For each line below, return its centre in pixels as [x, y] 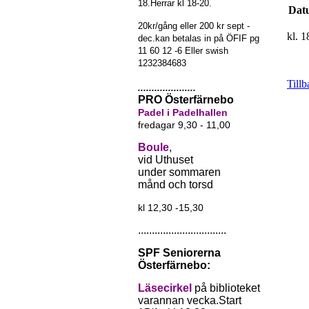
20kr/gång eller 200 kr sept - [194, 26]
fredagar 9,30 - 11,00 [184, 125]
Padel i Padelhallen [183, 112]
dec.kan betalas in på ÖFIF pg [199, 38]
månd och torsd [176, 185]
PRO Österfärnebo [186, 100]
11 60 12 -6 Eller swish [183, 51]
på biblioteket [227, 288]
